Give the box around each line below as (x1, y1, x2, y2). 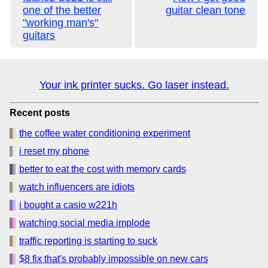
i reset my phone (19, 146, 89, 156)
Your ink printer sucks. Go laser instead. (39, 79, 229, 91)
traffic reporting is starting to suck (19, 236, 157, 246)
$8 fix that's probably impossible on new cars (19, 254, 208, 264)
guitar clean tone (166, 4, 245, 16)
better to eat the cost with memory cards (19, 164, 186, 174)
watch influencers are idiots (19, 182, 135, 192)
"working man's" (23, 17, 98, 29)
